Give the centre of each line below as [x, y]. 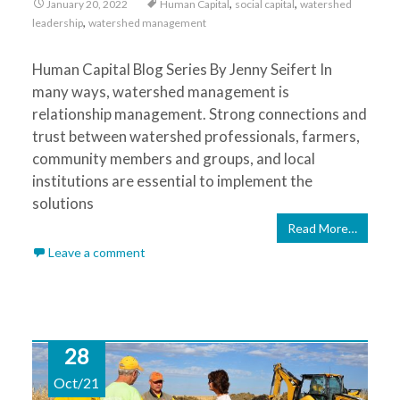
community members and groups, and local [173, 158]
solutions [62, 203]
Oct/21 [77, 383]
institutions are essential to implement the [172, 181]
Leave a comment [96, 252]
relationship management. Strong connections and [199, 114]
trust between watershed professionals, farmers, [196, 136]
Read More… [323, 228]
